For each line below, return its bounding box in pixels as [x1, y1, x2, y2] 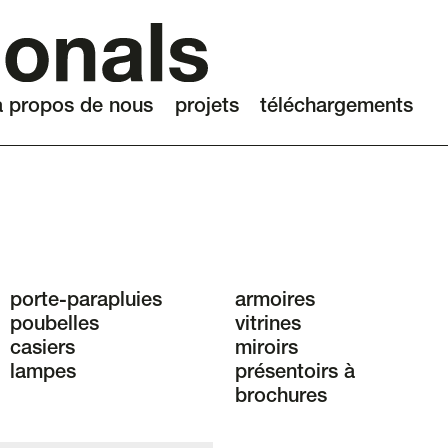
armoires [235, 292, 315, 313]
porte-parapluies [9, 292, 162, 313]
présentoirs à [235, 364, 355, 385]
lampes [9, 364, 76, 385]
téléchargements [260, 98, 413, 119]
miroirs [235, 340, 298, 361]
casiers [9, 340, 75, 361]
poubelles [9, 316, 99, 337]
